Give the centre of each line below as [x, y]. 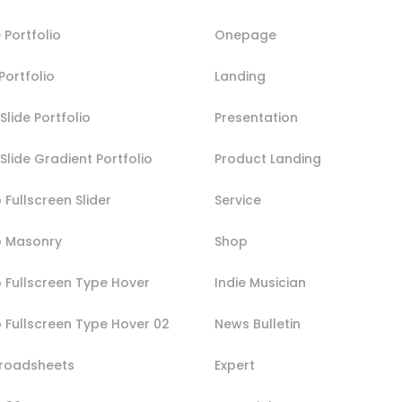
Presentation [256, 117]
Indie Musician [260, 282]
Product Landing [268, 158]
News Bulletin [258, 323]
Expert [235, 365]
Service [238, 200]
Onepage [245, 35]
